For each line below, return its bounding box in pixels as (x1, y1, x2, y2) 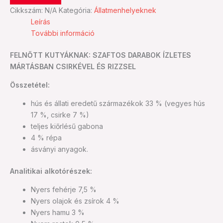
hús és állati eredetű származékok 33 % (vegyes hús (31, 99, 205, 108)
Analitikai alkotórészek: (10, 166, 92, 175)
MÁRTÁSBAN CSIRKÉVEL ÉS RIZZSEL (10, 62, 136, 71)
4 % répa (31, 133, 62, 142)
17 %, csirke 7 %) (31, 110, 89, 119)
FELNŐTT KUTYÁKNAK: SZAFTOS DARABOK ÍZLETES (10, 50, 191, 59)
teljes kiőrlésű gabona (31, 121, 103, 130)
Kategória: (59, 5, 94, 14)
